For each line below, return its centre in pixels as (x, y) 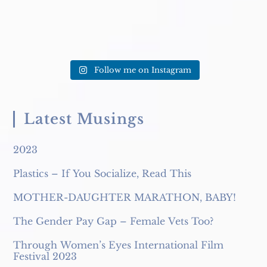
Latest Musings (84, 119)
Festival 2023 (45, 257)
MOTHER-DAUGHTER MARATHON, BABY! (125, 198)
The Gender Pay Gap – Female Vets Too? (114, 221)
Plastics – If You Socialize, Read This (103, 174)
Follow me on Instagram (143, 70)
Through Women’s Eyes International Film (119, 245)
